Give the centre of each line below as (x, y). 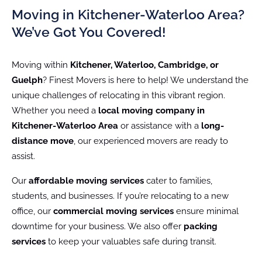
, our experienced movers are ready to (151, 141)
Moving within (41, 65)
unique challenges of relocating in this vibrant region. (118, 95)
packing (201, 226)
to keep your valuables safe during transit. (131, 241)
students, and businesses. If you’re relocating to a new (120, 196)
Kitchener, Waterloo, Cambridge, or (144, 65)
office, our (32, 211)
